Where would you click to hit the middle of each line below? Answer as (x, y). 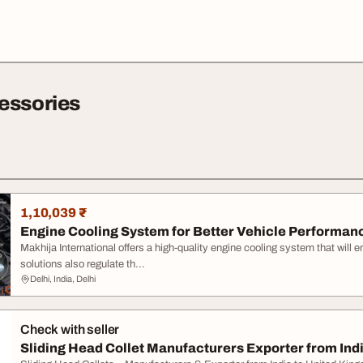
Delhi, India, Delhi (63, 279)
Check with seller (70, 329)
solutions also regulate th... (83, 264)
